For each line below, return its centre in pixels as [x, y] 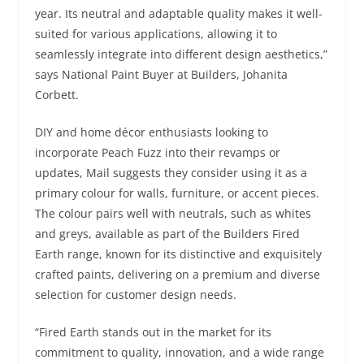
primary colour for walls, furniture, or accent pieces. [177, 193]
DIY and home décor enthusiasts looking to [151, 132]
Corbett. [56, 94]
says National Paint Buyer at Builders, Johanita [161, 74]
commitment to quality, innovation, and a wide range [179, 352]
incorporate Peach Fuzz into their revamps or [157, 152]
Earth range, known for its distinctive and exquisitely [178, 253]
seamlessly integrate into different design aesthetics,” [181, 54]
